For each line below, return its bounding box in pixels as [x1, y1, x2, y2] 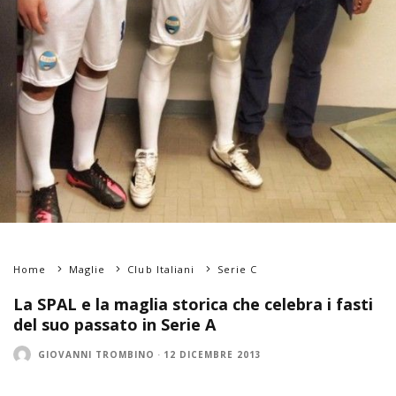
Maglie [68, 263, 106, 276]
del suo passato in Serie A [13, 314, 216, 335]
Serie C [217, 263, 258, 276]
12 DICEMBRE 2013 [164, 347, 262, 361]
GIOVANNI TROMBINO [38, 347, 155, 361]
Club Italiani [127, 263, 195, 276]
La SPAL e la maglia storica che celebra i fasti [13, 293, 373, 315]
